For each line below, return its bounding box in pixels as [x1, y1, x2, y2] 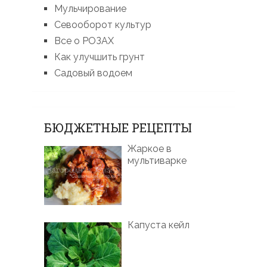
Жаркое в [127, 143, 172, 155]
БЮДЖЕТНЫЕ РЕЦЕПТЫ [44, 120, 192, 136]
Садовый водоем [54, 67, 132, 79]
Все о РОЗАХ [54, 35, 114, 47]
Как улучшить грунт [54, 51, 145, 63]
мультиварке [127, 155, 187, 167]
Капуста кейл [127, 219, 190, 231]
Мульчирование [54, 3, 126, 15]
